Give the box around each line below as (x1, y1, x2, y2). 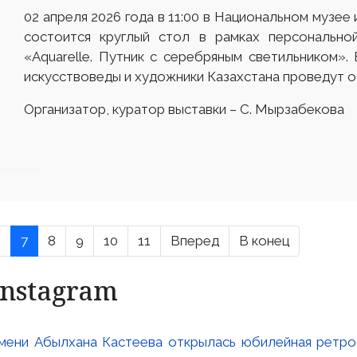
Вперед (171, 232, 219, 249)
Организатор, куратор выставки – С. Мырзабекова (24, 101, 344, 118)
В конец (239, 232, 289, 249)
